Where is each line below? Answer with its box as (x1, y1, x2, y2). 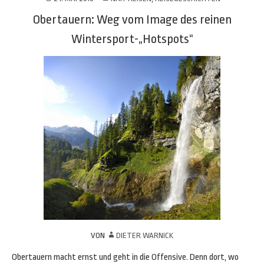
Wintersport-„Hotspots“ (71, 32, 193, 46)
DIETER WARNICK (116, 231, 173, 240)
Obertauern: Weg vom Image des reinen (32, 12, 232, 27)
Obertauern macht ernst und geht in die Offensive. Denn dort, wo (12, 252, 239, 262)
